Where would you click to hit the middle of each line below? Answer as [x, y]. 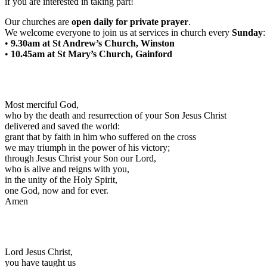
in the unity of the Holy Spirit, [61, 180]
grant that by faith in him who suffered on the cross [100, 137]
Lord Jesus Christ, [39, 252]
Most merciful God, [42, 105]
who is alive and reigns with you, [67, 169]
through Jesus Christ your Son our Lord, [80, 159]
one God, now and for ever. [57, 191]
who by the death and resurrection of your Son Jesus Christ [116, 116]
